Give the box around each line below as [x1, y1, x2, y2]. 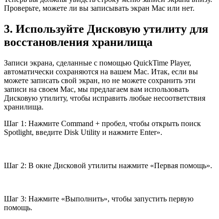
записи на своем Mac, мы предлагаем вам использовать [4, 85, 189, 94]
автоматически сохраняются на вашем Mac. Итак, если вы [4, 67, 198, 76]
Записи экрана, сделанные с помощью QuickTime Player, [4, 59, 191, 67]
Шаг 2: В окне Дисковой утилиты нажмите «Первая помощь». [4, 161, 212, 170]
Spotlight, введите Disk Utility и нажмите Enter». [4, 128, 162, 137]
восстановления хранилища [4, 36, 153, 49]
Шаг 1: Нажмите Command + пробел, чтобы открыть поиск [4, 119, 201, 128]
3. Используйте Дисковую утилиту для [4, 22, 208, 36]
